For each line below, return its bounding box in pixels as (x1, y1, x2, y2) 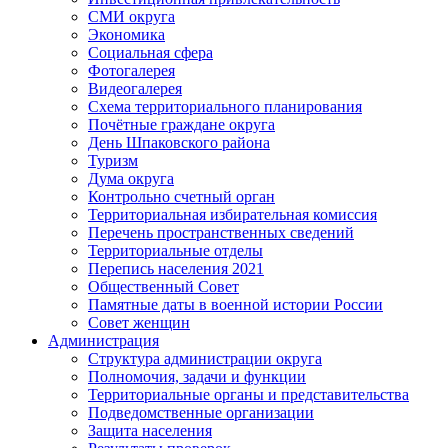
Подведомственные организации (88, 404, 314, 422)
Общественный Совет (88, 278, 239, 296)
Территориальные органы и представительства (88, 386, 409, 404)
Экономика (88, 26, 165, 44)
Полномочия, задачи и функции (88, 368, 306, 386)
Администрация (48, 332, 159, 350)
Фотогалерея (88, 62, 175, 80)
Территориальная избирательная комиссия (88, 206, 377, 224)
